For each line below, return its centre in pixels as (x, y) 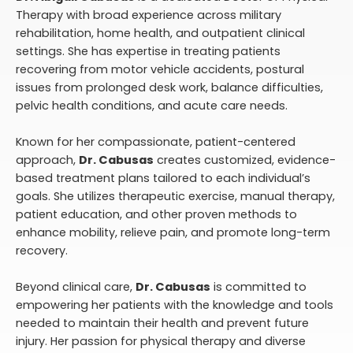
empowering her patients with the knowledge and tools (175, 305)
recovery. (42, 250)
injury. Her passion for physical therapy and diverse (161, 342)
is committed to (258, 287)
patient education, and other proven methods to (156, 214)
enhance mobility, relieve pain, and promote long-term (173, 232)
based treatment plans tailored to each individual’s (163, 178)
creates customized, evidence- (245, 160)
